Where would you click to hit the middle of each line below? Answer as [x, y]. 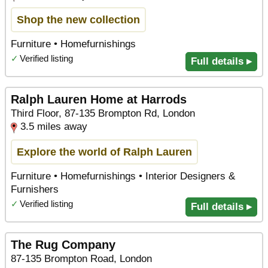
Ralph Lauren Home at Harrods [99, 100]
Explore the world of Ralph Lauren [104, 151]
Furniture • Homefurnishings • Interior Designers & [123, 176]
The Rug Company [63, 245]
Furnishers [35, 189]
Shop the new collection [78, 19]
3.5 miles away [54, 127]
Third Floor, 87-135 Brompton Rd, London [103, 114]
